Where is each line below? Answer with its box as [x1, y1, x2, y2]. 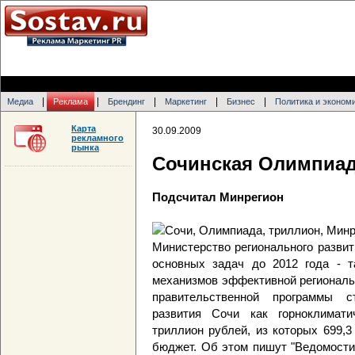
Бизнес [227, 97, 255, 106]
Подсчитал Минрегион [152, 190, 284, 204]
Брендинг [108, 97, 145, 106]
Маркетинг [165, 97, 207, 106]
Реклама [53, 97, 88, 106]
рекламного [71, 133, 124, 143]
